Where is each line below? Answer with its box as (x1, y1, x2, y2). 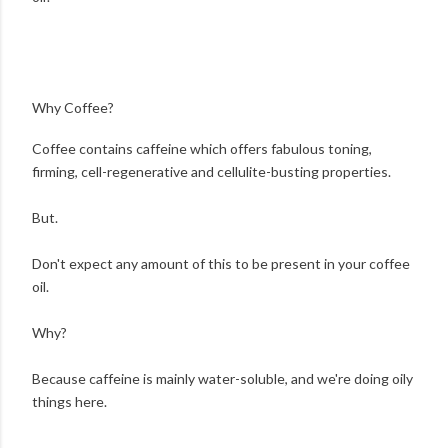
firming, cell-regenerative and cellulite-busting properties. (32, 163, 391, 181)
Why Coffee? (32, 98, 114, 116)
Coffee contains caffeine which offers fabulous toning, (32, 140, 372, 158)
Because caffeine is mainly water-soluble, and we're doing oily (32, 370, 413, 388)
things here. (32, 393, 107, 411)
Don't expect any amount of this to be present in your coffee (32, 255, 410, 273)
